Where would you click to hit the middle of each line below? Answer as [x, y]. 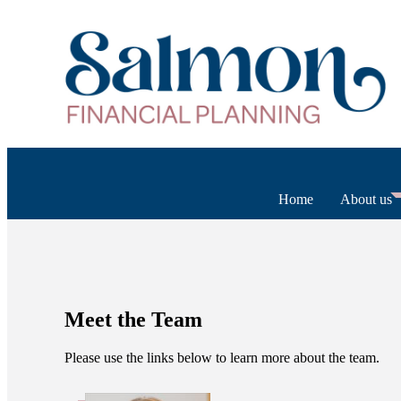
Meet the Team [133, 320]
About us [366, 199]
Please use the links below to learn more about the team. [222, 358]
